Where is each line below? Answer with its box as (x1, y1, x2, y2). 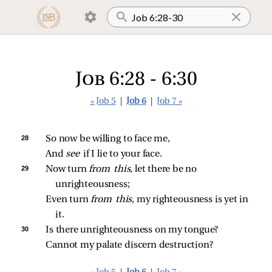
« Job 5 (90, 97, 116, 106)
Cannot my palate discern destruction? (46, 240, 213, 250)
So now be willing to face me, (46, 134, 170, 144)
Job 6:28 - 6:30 (75, 70, 197, 90)
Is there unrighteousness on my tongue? (46, 225, 219, 235)
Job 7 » (156, 97, 182, 106)
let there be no (132, 165, 199, 174)
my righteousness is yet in (134, 195, 251, 205)
